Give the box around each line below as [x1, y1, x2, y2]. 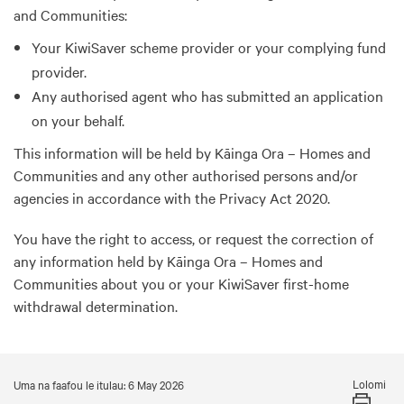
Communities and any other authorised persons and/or [14, 164, 358, 185]
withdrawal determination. [14, 295, 178, 316]
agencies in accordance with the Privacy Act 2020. [14, 187, 330, 207]
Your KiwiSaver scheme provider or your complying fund [32, 36, 386, 57]
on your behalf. [32, 109, 124, 130]
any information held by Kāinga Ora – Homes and [14, 250, 323, 271]
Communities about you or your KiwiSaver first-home [14, 272, 349, 293]
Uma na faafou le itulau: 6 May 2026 [14, 375, 184, 392]
